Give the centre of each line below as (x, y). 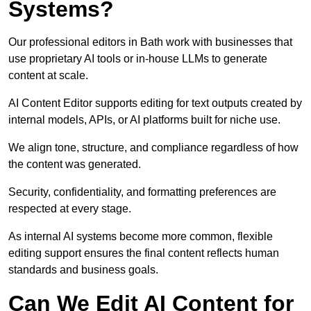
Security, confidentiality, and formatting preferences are (142, 192)
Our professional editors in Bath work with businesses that (150, 42)
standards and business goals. (83, 270)
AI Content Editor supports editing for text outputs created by (155, 103)
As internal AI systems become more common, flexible (141, 237)
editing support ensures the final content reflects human (144, 253)
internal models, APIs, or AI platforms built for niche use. (144, 120)
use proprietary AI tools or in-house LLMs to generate (138, 59)
